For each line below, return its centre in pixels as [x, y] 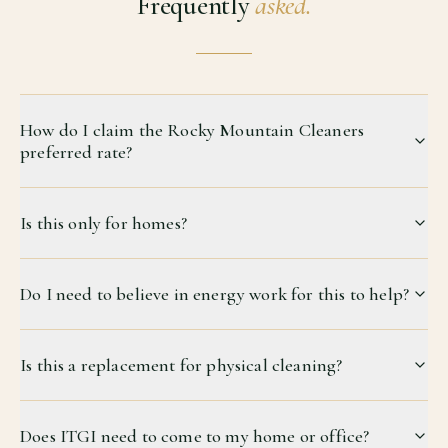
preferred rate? [76, 152]
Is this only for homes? [103, 223]
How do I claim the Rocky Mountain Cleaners [192, 130]
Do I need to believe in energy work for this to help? [214, 294]
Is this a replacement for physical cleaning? [181, 365]
